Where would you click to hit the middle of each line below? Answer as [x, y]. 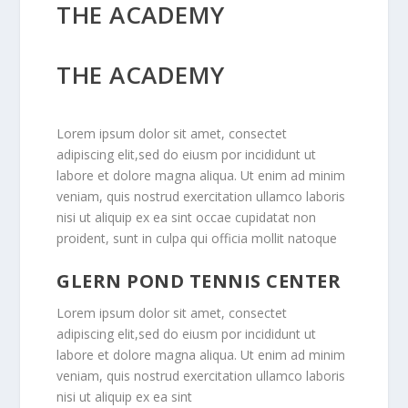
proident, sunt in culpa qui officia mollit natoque [197, 239]
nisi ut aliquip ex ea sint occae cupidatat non [187, 218]
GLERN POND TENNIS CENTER [199, 280]
